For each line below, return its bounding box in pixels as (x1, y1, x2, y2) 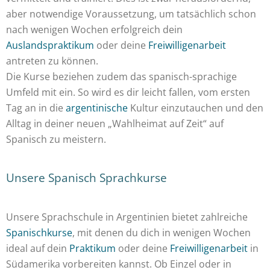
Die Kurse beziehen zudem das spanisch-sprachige (6, 70, 237, 83)
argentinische (66, 101, 128, 115)
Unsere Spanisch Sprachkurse (6, 170, 167, 186)
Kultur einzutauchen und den (128, 101, 263, 115)
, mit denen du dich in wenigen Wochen (72, 226, 251, 239)
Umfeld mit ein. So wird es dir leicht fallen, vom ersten (6, 86, 250, 99)
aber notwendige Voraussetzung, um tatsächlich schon (6, 7, 256, 20)
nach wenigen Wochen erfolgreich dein (6, 23, 183, 36)
